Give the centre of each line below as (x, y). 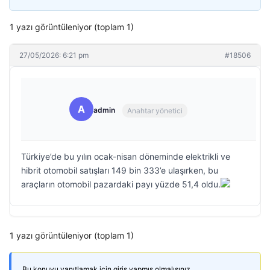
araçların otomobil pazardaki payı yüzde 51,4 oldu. (121, 184)
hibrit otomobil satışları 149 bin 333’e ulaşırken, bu (120, 170)
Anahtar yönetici (155, 110)
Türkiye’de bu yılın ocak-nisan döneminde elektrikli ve (126, 156)
